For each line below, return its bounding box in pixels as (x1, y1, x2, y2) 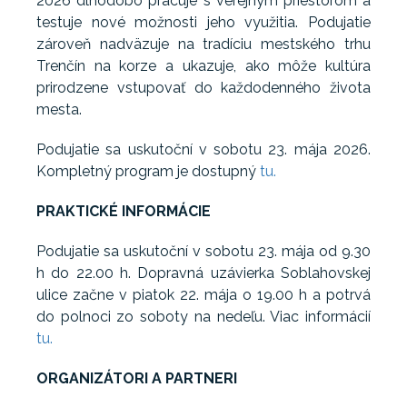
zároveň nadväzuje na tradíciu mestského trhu (36, 35, 371, 53)
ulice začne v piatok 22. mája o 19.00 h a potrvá (36, 285, 371, 303)
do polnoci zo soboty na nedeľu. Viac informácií (36, 307, 371, 325)
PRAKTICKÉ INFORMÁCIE (36, 202, 211, 220)
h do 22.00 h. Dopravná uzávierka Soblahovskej (36, 263, 371, 282)
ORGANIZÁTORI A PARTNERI (36, 369, 237, 387)
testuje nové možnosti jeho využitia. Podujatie (36, 13, 371, 31)
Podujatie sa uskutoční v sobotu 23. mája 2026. (36, 140, 371, 158)
